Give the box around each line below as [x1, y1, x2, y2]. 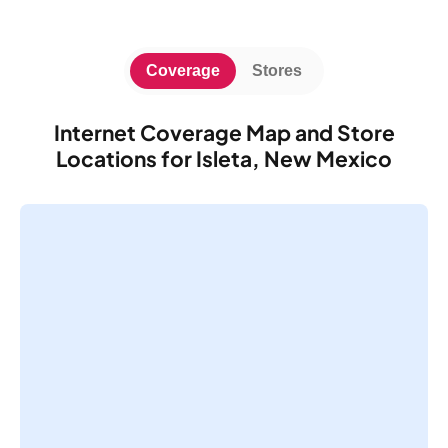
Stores [252, 61, 302, 79]
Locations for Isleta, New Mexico [56, 144, 392, 172]
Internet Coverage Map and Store [53, 118, 395, 146]
